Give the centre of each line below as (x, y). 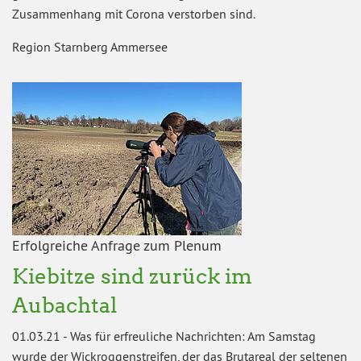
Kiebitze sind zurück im (132, 276)
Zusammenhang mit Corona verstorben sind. (134, 13)
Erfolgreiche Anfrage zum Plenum (117, 245)
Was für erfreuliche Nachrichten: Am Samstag (193, 336)
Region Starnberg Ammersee (90, 46)
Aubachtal (64, 305)
